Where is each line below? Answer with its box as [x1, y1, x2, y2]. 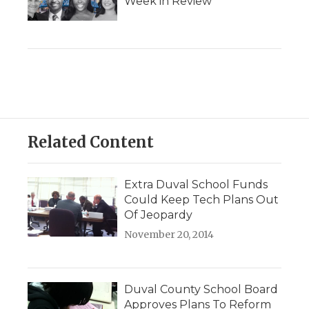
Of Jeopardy [124, 208, 192, 222]
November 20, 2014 [124, 228, 214, 241]
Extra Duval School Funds [124, 178, 268, 192]
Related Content [28, 132, 154, 152]
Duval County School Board [124, 283, 278, 297]
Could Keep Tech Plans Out [124, 193, 279, 207]
